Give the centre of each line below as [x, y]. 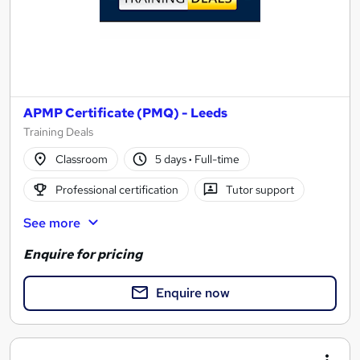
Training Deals [58, 132]
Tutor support [260, 189]
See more [52, 223]
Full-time [216, 159]
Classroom [81, 159]
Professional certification [117, 189]
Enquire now [193, 292]
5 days [172, 159]
